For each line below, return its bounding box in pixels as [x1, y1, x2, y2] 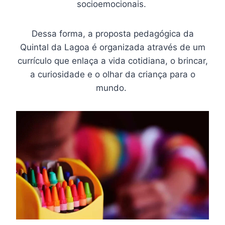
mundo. [96, 83, 129, 93]
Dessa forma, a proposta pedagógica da [31, 29, 194, 39]
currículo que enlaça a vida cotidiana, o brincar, [17, 56, 208, 66]
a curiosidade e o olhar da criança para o [30, 69, 195, 80]
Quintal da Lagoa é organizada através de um [20, 42, 205, 53]
